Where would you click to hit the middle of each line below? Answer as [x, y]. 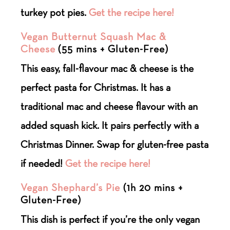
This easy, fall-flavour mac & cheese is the [107, 68]
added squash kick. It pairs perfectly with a [110, 125]
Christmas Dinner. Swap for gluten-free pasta [115, 144]
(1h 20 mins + [152, 187]
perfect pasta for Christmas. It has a [96, 87]
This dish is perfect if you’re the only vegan [110, 219]
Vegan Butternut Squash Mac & [94, 36]
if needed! [43, 163]
